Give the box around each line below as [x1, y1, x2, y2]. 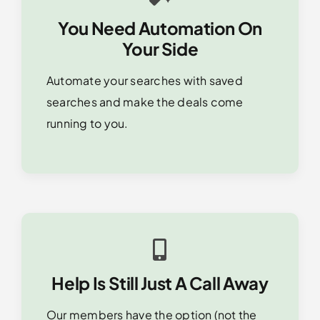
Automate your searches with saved [46, 73, 243, 89]
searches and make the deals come [46, 94, 244, 110]
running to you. [46, 116, 129, 131]
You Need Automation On [57, 17, 263, 39]
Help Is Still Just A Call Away [51, 272, 269, 294]
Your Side [121, 38, 199, 60]
